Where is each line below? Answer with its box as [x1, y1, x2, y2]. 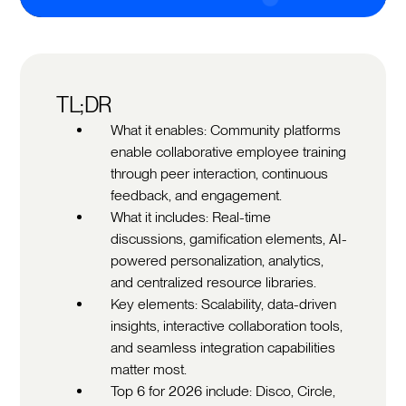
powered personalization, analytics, [111, 251, 324, 269]
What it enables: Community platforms [111, 121, 342, 139]
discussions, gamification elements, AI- [111, 229, 348, 247]
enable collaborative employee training [111, 142, 347, 160]
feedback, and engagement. [111, 186, 283, 204]
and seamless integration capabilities [111, 338, 336, 356]
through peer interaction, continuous [111, 164, 329, 182]
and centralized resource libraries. [111, 273, 317, 291]
